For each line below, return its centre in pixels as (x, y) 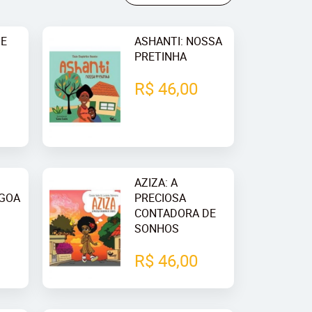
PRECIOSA (160, 198)
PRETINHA (160, 56)
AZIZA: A (156, 183)
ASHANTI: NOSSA (178, 41)
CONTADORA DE (175, 213)
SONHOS (156, 229)
